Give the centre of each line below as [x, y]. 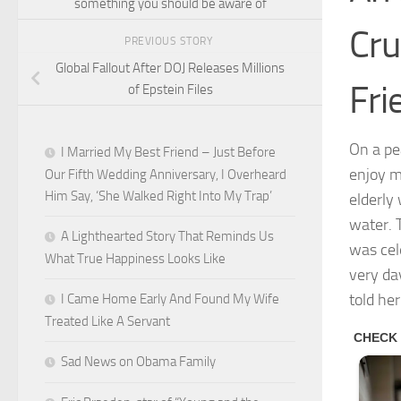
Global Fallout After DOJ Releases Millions [170, 68]
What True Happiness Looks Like [135, 258]
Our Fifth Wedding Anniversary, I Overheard [166, 174]
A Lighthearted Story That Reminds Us [167, 236]
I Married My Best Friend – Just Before [168, 152]
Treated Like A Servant [107, 321]
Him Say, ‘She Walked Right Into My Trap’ [158, 196]
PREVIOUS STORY [170, 42]
